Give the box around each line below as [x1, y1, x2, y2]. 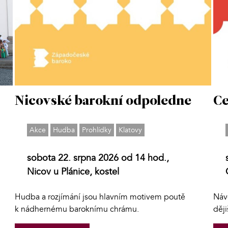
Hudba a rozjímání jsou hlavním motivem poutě [15, 191, 186, 203]
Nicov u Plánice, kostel [27, 165, 120, 178]
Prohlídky [82, 125, 112, 135]
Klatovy [119, 125, 142, 135]
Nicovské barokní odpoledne [15, 94, 192, 108]
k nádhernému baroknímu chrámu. [15, 203, 139, 215]
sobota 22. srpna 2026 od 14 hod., [27, 151, 169, 164]
